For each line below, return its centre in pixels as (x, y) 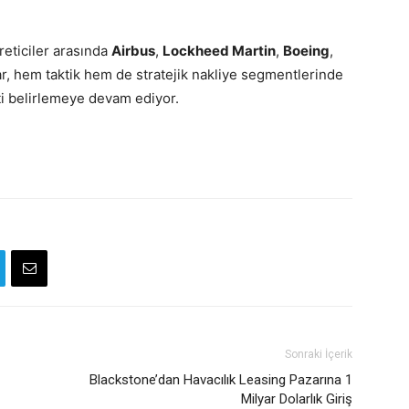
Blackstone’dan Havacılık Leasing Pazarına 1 (221, 380)
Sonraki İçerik (319, 354)
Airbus (133, 51)
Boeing (306, 51)
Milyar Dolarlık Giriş (297, 399)
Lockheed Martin (219, 51)
